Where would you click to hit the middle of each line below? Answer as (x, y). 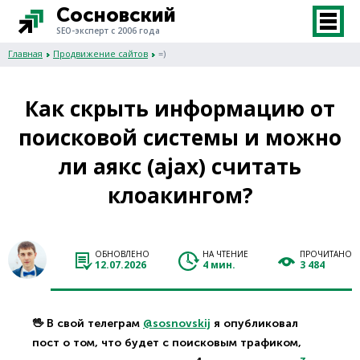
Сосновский (116, 14)
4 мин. (219, 264)
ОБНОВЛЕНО (122, 254)
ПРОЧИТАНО (326, 254)
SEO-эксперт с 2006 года (108, 30)
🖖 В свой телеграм (88, 323)
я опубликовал (254, 323)
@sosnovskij (177, 323)
